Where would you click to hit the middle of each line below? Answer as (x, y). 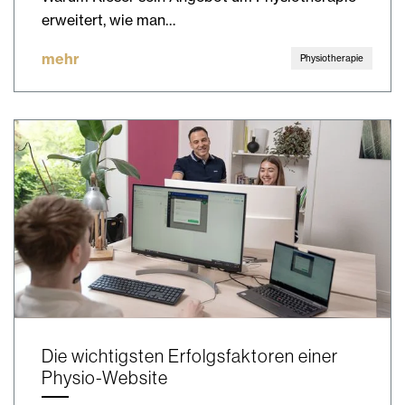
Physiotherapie (332, 59)
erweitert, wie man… (108, 20)
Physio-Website (105, 377)
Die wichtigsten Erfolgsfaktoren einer (190, 355)
